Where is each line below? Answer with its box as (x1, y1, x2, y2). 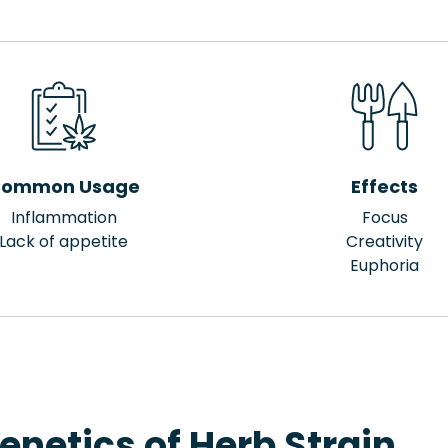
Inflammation (10, 206, 117, 229)
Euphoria (350, 254, 419, 277)
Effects (351, 174, 418, 199)
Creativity (346, 230, 423, 253)
